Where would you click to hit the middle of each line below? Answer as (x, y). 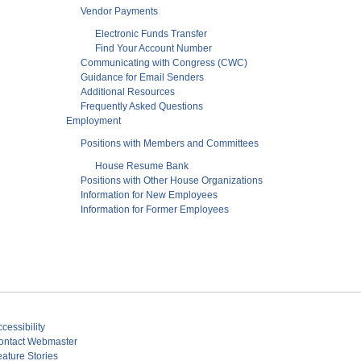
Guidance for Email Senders (142, 77)
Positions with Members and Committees (170, 143)
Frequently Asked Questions (142, 106)
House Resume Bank (142, 166)
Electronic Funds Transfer (151, 33)
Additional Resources (128, 91)
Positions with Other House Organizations (172, 180)
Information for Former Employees (155, 209)
